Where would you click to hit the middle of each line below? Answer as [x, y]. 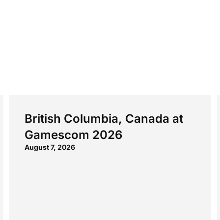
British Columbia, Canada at [104, 118]
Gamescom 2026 [73, 135]
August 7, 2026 [50, 147]
